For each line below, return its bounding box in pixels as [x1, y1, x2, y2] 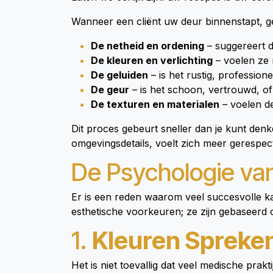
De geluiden [91, 69, 148, 81]
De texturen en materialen [91, 98, 219, 110]
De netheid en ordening [91, 40, 204, 52]
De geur [91, 83, 129, 96]
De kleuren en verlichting [91, 54, 213, 66]
